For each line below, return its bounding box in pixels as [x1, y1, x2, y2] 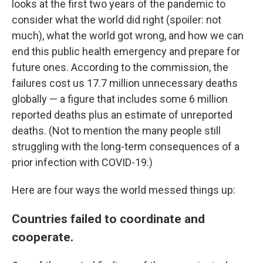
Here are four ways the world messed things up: [12, 184, 235, 196]
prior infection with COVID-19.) [12, 156, 153, 168]
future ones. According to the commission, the [12, 61, 228, 73]
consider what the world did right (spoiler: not [12, 14, 221, 26]
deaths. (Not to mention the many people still [12, 124, 221, 137]
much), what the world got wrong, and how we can [12, 29, 244, 42]
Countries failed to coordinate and [12, 211, 205, 226]
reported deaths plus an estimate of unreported [12, 109, 232, 121]
